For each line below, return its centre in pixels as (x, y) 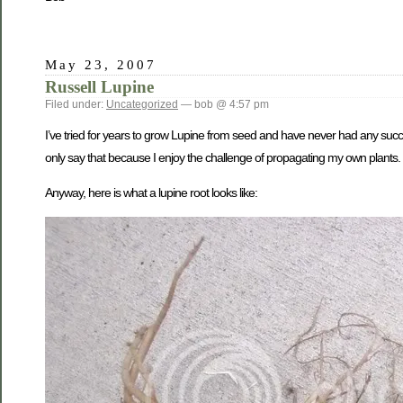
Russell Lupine (99, 87)
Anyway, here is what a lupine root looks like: (151, 192)
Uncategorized (142, 105)
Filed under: (76, 105)
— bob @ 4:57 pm (224, 105)
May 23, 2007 (101, 65)
